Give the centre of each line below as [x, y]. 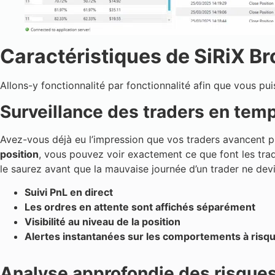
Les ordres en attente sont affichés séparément [140, 207]
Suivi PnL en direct [69, 192]
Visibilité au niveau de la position [103, 221]
